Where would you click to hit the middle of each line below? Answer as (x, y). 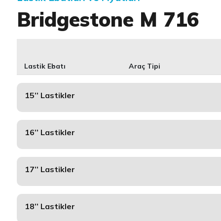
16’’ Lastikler (50, 132)
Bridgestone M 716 (108, 19)
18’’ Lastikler (50, 206)
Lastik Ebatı (45, 66)
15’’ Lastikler (50, 95)
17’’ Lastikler (50, 169)
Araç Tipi (145, 66)
